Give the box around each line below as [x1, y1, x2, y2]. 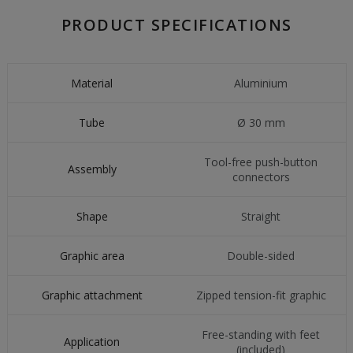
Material [71, 76, 113, 91]
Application [64, 334, 121, 349]
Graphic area [59, 248, 124, 263]
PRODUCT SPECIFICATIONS [61, 14, 292, 35]
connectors [232, 169, 290, 184]
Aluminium [234, 76, 288, 91]
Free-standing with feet [202, 327, 321, 342]
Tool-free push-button [204, 154, 318, 169]
